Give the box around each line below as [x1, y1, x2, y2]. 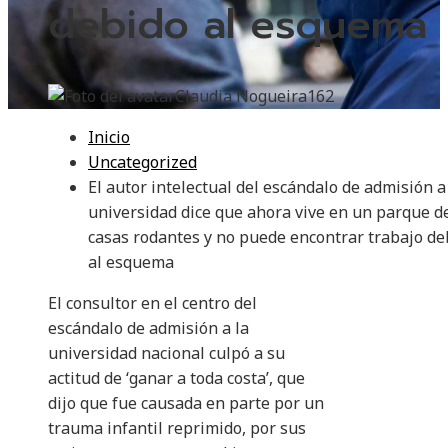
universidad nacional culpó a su [48, 342, 285, 365]
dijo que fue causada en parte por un [48, 392, 324, 415]
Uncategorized [88, 151, 197, 174]
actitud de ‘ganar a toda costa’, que [48, 367, 305, 390]
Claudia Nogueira [175, 85, 307, 108]
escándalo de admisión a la [48, 317, 249, 340]
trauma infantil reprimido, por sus [48, 417, 306, 440]
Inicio [88, 126, 130, 149]
